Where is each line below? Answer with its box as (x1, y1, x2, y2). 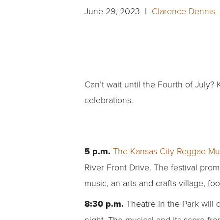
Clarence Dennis (152, 5, 215, 17)
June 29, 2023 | (84, 5, 152, 17)
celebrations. (84, 94, 133, 106)
